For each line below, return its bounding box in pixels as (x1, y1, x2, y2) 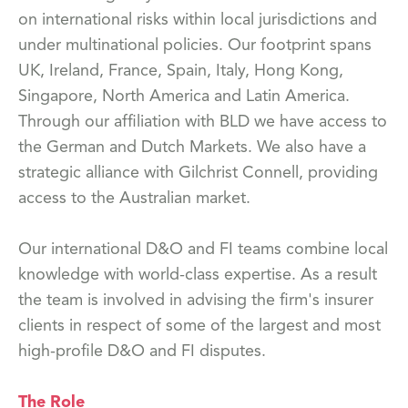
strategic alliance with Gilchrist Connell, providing (18, 165, 378, 181)
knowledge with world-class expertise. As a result (18, 267, 377, 283)
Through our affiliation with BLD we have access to (18, 114, 387, 130)
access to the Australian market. (18, 190, 250, 207)
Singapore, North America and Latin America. (18, 88, 350, 105)
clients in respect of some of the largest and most (18, 318, 381, 334)
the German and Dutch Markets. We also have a (18, 139, 366, 156)
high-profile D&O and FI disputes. (18, 343, 266, 360)
